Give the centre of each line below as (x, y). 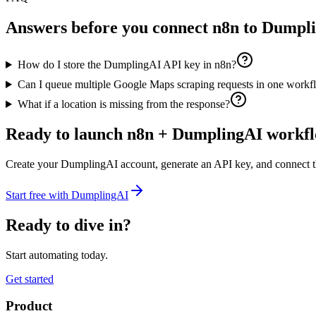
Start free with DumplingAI (67, 195)
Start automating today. (57, 255)
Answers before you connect (109, 28)
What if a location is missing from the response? (123, 104)
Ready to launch (66, 134)
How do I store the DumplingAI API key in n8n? (127, 65)
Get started (30, 279)
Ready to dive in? (68, 225)
